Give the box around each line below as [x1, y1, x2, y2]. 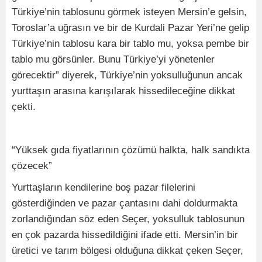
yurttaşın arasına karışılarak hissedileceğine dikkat [12, 85, 235, 96]
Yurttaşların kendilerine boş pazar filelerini [12, 181, 195, 193]
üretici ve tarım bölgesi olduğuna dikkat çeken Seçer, [12, 244, 243, 256]
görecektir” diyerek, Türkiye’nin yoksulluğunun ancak [12, 69, 243, 81]
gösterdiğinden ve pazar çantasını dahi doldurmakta [12, 197, 237, 209]
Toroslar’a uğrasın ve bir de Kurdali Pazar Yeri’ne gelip [12, 22, 249, 33]
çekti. [12, 101, 36, 112]
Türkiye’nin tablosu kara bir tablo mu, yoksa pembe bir [12, 37, 249, 49]
